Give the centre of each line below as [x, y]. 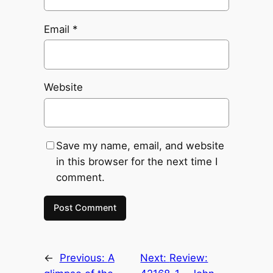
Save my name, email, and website [140, 145]
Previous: [83, 257]
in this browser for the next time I [136, 161]
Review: [189, 257]
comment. [80, 177]
